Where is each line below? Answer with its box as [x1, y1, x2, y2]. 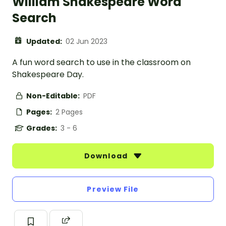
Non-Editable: [26, 91, 81, 101]
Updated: [26, 36, 64, 47]
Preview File [87, 184, 139, 195]
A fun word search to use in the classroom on [12, 56, 191, 69]
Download [84, 151, 130, 161]
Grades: [26, 123, 59, 134]
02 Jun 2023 [66, 36, 107, 47]
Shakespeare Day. [12, 69, 84, 81]
